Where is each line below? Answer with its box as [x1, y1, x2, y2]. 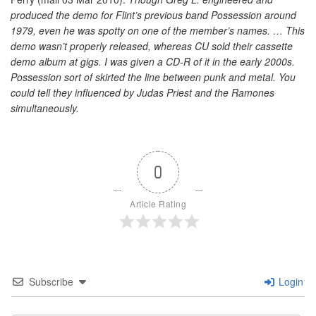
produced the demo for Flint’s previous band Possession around [11, 8, 296, 22]
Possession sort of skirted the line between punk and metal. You [11, 70, 296, 84]
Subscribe [29, 274, 73, 288]
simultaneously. [11, 101, 79, 115]
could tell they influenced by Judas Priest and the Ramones [11, 85, 274, 99]
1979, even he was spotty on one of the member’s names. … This [11, 23, 305, 37]
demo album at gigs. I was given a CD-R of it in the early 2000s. [11, 54, 295, 68]
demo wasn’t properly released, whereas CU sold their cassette [11, 39, 293, 53]
